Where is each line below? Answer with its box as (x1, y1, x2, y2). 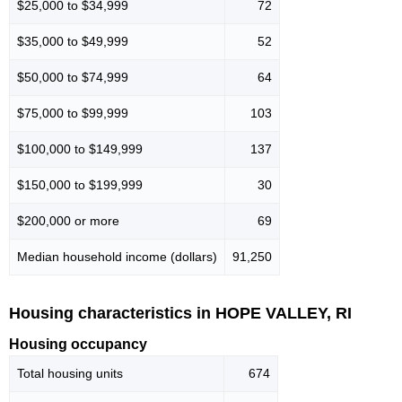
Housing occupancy (9, 336, 147, 353)
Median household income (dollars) (17, 249, 217, 264)
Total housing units (17, 366, 123, 381)
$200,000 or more (17, 213, 119, 228)
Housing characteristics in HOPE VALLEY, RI (9, 303, 352, 322)
